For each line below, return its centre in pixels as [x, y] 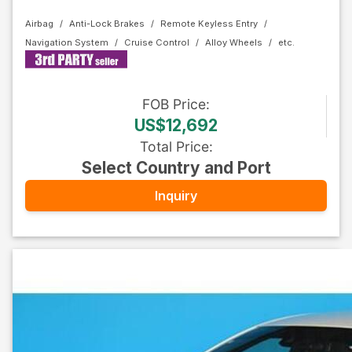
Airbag [39, 24]
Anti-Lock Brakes [107, 24]
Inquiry [176, 195]
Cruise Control [157, 42]
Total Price [174, 147]
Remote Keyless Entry [209, 24]
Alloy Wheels [234, 42]
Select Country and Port [176, 168]
